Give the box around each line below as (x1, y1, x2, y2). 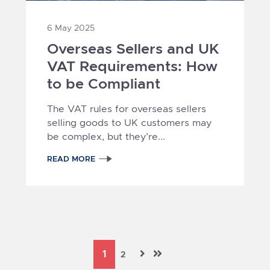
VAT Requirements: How (46, 57, 218, 75)
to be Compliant (46, 74, 160, 93)
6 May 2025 (46, 22, 95, 33)
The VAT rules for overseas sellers (46, 102, 206, 115)
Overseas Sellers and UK (46, 39, 219, 58)
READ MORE (46, 153, 95, 164)
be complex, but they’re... (46, 130, 165, 142)
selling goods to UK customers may (46, 116, 212, 128)
